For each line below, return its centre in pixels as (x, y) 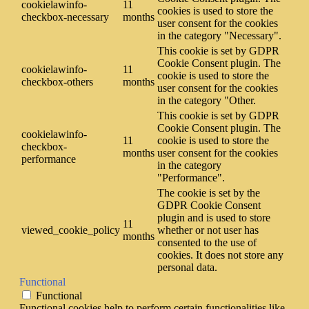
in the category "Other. (207, 100)
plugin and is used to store (214, 217)
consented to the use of (207, 242)
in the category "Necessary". (219, 35)
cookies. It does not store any (220, 255)
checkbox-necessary (65, 17)
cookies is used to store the (215, 10)
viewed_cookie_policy (71, 230)
